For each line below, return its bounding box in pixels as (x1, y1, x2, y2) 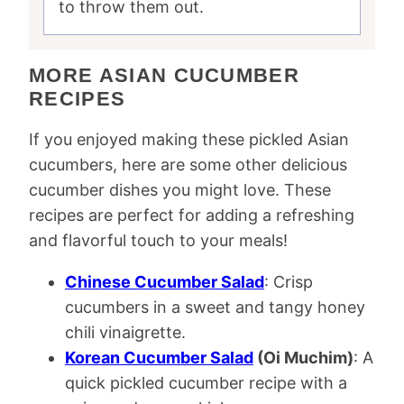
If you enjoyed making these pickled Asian (29, 130, 349, 149)
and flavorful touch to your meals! (29, 231, 288, 250)
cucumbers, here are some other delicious (29, 155, 347, 174)
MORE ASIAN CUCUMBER (29, 64, 300, 87)
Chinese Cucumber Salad (65, 272, 264, 291)
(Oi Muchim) (253, 348, 353, 367)
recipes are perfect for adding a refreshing (29, 206, 354, 225)
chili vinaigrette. (65, 323, 186, 342)
